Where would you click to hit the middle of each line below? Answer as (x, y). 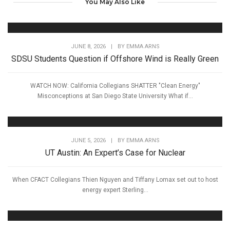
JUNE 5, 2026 (88, 141)
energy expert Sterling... (115, 190)
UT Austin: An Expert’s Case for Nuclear (115, 153)
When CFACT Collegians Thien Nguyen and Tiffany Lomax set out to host (115, 180)
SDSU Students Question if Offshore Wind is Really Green (115, 59)
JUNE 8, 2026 (88, 47)
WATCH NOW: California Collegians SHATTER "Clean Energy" (115, 86)
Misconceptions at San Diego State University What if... (115, 96)
